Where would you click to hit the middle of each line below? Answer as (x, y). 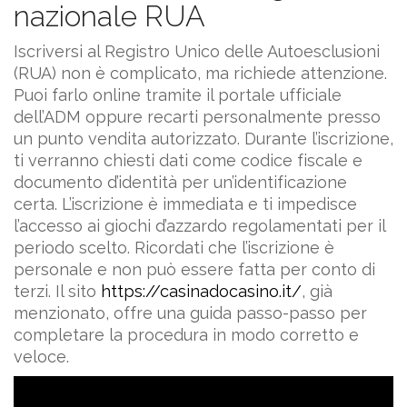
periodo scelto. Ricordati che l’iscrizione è (174, 247)
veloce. (41, 356)
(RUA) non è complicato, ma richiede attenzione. (200, 73)
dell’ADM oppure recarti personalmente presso (197, 116)
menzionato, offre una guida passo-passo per (190, 313)
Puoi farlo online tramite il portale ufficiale (178, 94)
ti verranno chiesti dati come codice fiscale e (188, 160)
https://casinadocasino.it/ (201, 291)
